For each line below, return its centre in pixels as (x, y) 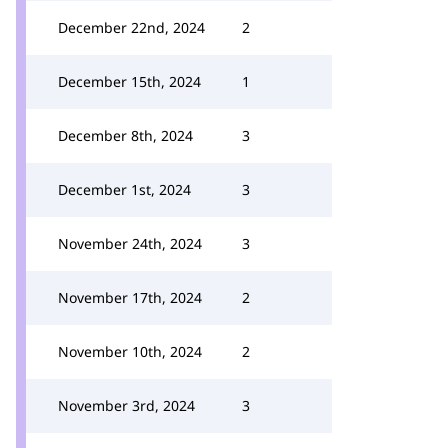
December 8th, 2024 (125, 135)
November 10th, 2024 (130, 351)
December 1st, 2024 (124, 189)
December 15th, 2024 (129, 81)
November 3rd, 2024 (126, 405)
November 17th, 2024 (130, 297)
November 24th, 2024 (130, 243)
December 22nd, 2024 (131, 27)
